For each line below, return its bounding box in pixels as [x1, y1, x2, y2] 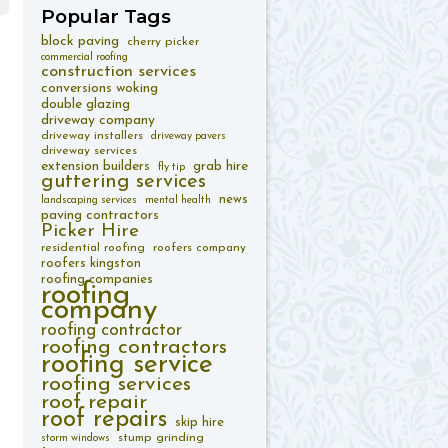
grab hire [193, 159, 248, 174]
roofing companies [41, 273, 153, 286]
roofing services [41, 374, 191, 395]
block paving [41, 34, 119, 49]
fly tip [158, 162, 185, 173]
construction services [41, 64, 196, 80]
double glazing [41, 97, 130, 112]
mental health [145, 195, 211, 206]
